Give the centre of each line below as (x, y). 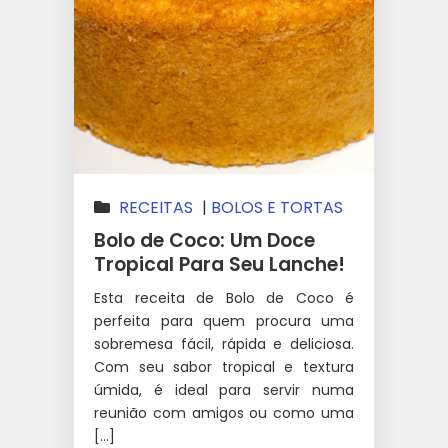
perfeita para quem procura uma (224, 320)
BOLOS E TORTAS (277, 207)
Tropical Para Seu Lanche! (219, 264)
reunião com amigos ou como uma (224, 412)
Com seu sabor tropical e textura (224, 366)
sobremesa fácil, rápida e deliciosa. (224, 343)
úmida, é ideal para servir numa (224, 389)
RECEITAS (156, 207)
